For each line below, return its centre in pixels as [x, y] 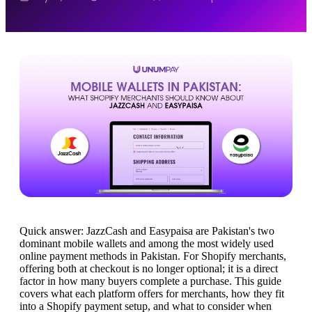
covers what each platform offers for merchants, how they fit [152, 293]
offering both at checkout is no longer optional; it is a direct [149, 268]
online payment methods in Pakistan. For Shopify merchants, [153, 256]
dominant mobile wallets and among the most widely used [147, 243]
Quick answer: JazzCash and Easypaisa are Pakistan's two [147, 231]
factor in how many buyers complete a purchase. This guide [150, 281]
